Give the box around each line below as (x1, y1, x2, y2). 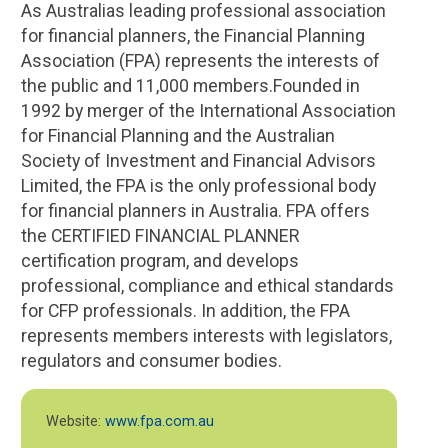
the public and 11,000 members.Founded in (20, 75, 360, 97)
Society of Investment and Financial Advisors (20, 150, 376, 172)
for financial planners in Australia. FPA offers (20, 200, 370, 222)
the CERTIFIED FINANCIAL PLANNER (20, 225, 299, 247)
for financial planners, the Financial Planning (20, 25, 365, 47)
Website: (45, 413, 105, 431)
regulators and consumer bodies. (20, 350, 282, 372)
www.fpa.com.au (104, 413, 214, 431)
